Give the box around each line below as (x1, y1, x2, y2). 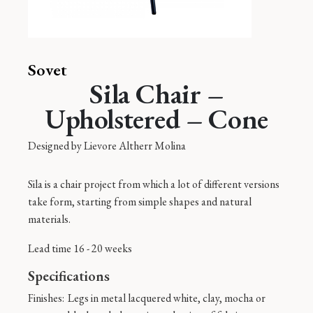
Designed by (28, 138, 84, 153)
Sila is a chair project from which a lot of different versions (28, 177, 279, 191)
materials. (28, 212, 71, 226)
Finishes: (28, 291, 64, 305)
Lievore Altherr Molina (84, 138, 186, 153)
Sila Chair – (89, 75, 224, 112)
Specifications (28, 267, 110, 285)
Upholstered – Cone (45, 101, 268, 137)
